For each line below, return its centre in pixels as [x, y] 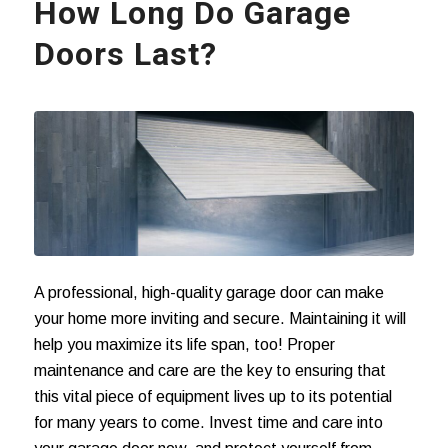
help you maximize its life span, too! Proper [184, 344]
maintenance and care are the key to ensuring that [209, 370]
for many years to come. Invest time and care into [208, 422]
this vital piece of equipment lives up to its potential [212, 396]
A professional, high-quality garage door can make [208, 292]
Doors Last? [125, 54]
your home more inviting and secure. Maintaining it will [219, 318]
